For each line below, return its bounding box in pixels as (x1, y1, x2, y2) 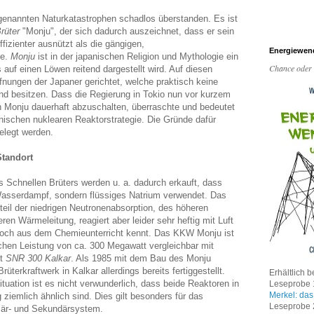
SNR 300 (6, 252, 42, 264)
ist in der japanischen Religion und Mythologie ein (38, 50, 238, 62)
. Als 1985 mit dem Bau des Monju (71, 252, 211, 264)
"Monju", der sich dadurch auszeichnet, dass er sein (20, 25, 234, 36)
